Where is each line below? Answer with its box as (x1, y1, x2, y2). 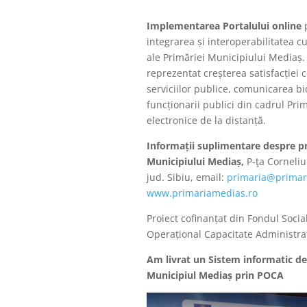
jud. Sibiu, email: (146, 171, 227, 184)
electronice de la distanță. (146, 114, 266, 127)
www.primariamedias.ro (146, 186, 258, 200)
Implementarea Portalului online (146, 19, 302, 33)
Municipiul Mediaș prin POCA (146, 269, 284, 282)
